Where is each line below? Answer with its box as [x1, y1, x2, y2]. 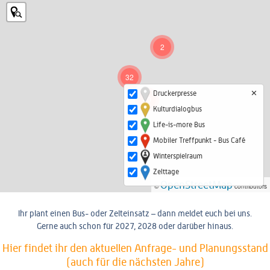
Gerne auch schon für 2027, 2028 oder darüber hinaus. [37, 221, 233, 231]
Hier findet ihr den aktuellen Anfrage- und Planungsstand [2, 241, 268, 254]
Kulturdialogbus [153, 105, 202, 114]
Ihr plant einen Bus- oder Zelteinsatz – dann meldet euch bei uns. [18, 209, 252, 219]
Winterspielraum [153, 152, 202, 161]
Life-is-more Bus [153, 121, 205, 130]
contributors [233, 182, 267, 191]
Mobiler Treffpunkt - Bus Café [153, 136, 245, 145]
